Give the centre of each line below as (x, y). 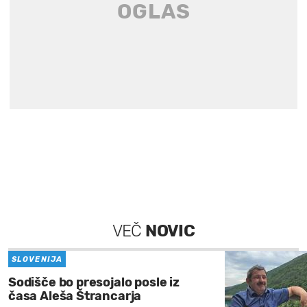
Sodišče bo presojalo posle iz (94, 283)
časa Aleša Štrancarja (75, 296)
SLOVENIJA (37, 260)
